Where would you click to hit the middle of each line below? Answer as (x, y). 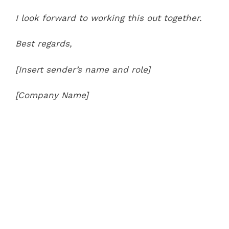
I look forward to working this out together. (109, 18)
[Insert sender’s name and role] (83, 69)
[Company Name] (52, 95)
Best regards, (44, 43)
